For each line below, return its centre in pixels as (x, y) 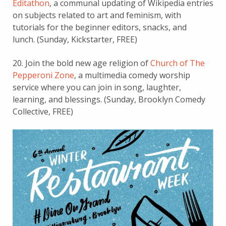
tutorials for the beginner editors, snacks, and (100, 27)
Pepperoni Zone (43, 75)
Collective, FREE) (43, 111)
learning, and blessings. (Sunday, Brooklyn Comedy (109, 99)
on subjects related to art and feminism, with (97, 15)
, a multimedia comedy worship (132, 75)
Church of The (178, 63)
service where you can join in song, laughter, (97, 87)
